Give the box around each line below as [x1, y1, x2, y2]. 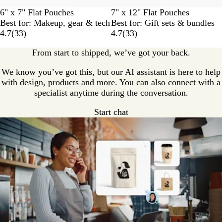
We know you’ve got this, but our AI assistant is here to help [1, 67, 221, 77]
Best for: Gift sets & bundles [111, 18, 215, 28]
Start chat [94, 107, 128, 117]
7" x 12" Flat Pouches [111, 7, 189, 17]
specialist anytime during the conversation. [34, 88, 188, 98]
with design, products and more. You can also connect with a [1, 77, 221, 87]
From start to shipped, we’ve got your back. [32, 48, 190, 57]
